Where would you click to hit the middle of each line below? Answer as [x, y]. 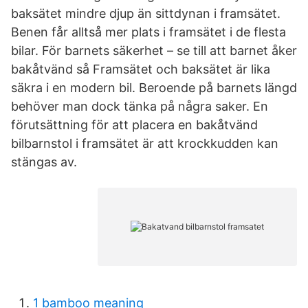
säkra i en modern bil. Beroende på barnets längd [154, 88]
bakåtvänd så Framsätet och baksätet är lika [141, 69]
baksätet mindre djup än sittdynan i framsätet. [146, 13]
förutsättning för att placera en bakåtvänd [134, 125]
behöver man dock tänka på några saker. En [140, 106]
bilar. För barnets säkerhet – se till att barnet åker [154, 51]
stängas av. [44, 162]
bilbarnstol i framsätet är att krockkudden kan [145, 143]
